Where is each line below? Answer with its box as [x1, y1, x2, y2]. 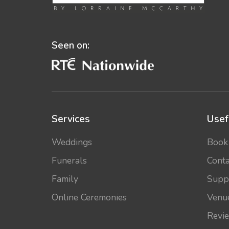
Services [51, 112, 90, 126]
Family [51, 173, 78, 186]
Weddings [51, 136, 92, 149]
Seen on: [51, 38, 89, 52]
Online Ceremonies [51, 191, 127, 204]
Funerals [51, 154, 87, 167]
